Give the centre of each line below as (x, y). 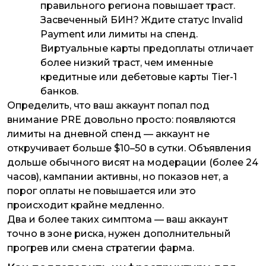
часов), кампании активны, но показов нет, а (118, 177)
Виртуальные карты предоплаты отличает (147, 48)
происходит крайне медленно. (87, 205)
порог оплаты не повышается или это (102, 191)
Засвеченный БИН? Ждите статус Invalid (142, 20)
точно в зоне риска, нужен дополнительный (119, 234)
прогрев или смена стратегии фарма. (101, 248)
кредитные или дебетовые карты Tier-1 (139, 77)
